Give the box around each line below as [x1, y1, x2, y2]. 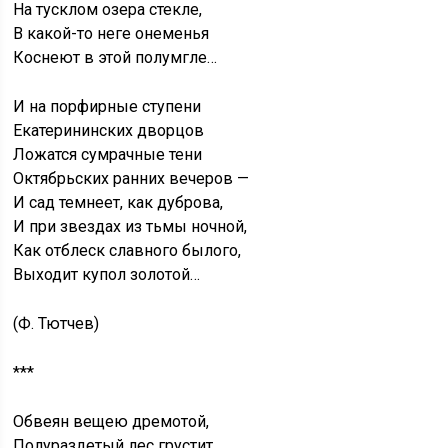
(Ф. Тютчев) [13, 314, 100, 334]
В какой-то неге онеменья [13, 24, 210, 44]
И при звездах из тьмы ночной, [13, 217, 248, 237]
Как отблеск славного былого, [13, 241, 242, 261]
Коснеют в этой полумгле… [13, 48, 218, 68]
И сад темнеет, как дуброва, [13, 193, 224, 213]
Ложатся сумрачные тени [13, 145, 203, 165]
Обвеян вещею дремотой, [13, 412, 210, 432]
